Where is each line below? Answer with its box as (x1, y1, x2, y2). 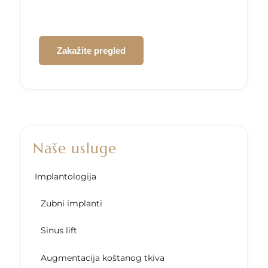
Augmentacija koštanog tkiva (40, 252, 165, 263)
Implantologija (34, 170, 96, 182)
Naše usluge (32, 139, 117, 157)
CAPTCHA (38, 22, 78, 32)
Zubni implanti (40, 198, 102, 209)
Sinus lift (40, 225, 77, 236)
